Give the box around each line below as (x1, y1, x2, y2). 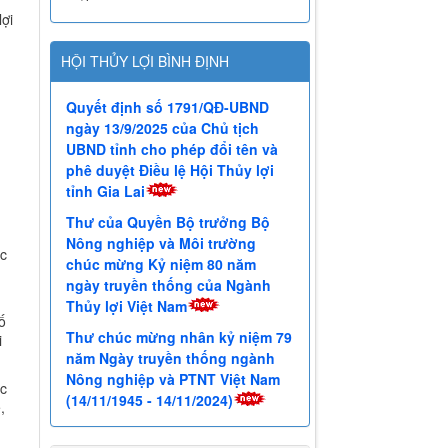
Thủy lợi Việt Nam (66, 297, 188, 318)
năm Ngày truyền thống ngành (66, 349, 276, 370)
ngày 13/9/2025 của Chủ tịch (66, 119, 260, 140)
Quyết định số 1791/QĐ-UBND (66, 98, 270, 119)
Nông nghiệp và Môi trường (66, 234, 257, 255)
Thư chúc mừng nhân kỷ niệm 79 (66, 328, 293, 349)
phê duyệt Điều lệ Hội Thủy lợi (66, 161, 275, 182)
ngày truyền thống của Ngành (66, 276, 272, 297)
